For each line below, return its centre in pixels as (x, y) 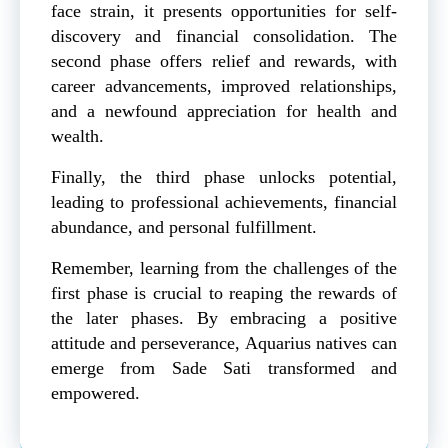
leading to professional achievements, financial (224, 201)
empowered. (95, 392)
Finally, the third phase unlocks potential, (224, 176)
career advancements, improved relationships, (224, 85)
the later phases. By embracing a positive (224, 317)
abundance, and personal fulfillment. (184, 226)
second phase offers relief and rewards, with (224, 60)
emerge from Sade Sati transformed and (224, 367)
